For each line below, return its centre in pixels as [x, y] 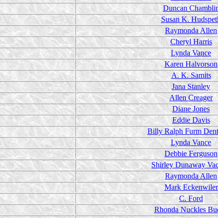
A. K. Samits [191, 75]
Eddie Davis [191, 120]
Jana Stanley [191, 86]
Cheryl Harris [191, 42]
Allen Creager [191, 98]
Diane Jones [191, 109]
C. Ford [191, 198]
